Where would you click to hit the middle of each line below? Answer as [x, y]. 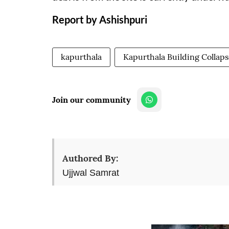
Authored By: [90, 158]
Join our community [91, 100]
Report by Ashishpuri [100, 19]
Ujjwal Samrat [91, 173]
